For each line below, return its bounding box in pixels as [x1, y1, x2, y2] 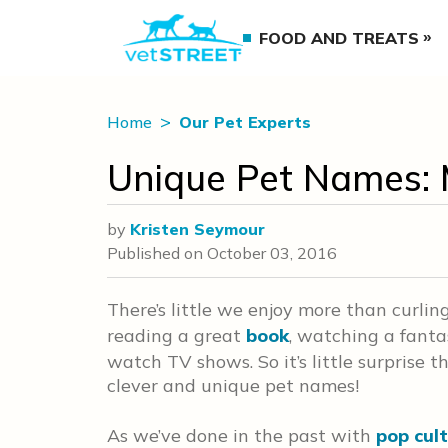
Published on [107, 243, 207, 263]
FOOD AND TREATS [259, 28, 420, 48]
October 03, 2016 [207, 243, 337, 263]
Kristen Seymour [130, 219, 265, 239]
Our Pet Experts [179, 112, 311, 132]
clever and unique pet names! [107, 374, 359, 397]
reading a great [107, 324, 246, 347]
